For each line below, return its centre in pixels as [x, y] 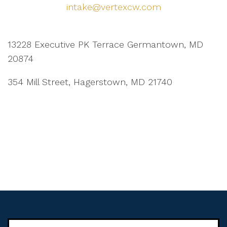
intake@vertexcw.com [113, 7]
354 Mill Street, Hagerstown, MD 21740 [90, 82]
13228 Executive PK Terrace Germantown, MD [105, 44]
